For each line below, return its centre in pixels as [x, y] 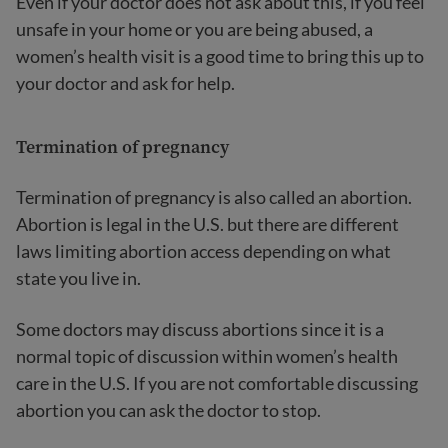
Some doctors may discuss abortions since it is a [200, 329]
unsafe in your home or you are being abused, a [194, 29]
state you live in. [78, 278]
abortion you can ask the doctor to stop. [168, 410]
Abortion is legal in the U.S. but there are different [207, 224]
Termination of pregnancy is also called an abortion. [214, 197]
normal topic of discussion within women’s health [207, 356]
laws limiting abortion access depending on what [203, 251]
